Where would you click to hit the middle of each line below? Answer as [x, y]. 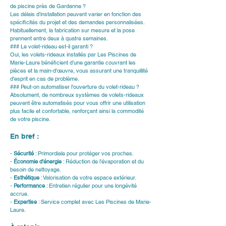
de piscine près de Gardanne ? [48, 6]
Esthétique [26, 178]
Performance [29, 186]
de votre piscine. [30, 119]
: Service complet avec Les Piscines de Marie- [94, 202]
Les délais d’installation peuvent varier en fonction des [76, 14]
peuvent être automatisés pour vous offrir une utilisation [78, 103]
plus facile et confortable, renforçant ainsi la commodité [78, 111]
